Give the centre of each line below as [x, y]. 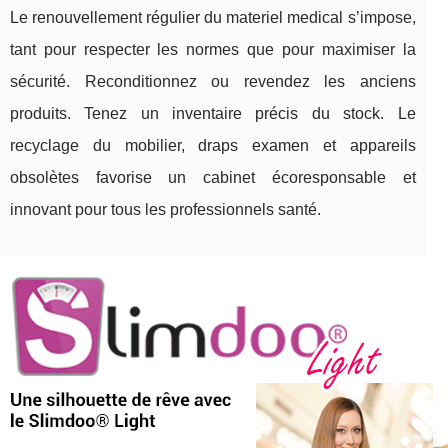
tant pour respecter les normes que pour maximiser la [213, 50]
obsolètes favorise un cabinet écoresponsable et [213, 178]
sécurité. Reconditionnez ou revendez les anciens [213, 82]
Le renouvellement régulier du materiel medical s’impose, [213, 18]
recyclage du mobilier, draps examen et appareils [213, 146]
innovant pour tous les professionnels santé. [165, 210]
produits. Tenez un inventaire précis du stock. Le [213, 114]
